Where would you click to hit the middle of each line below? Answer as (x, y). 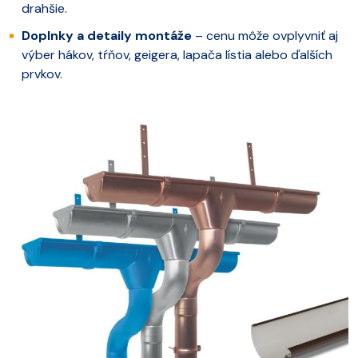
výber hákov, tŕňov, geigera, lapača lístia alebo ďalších (177, 54)
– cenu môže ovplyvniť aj (265, 35)
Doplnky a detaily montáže (107, 35)
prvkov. (42, 74)
